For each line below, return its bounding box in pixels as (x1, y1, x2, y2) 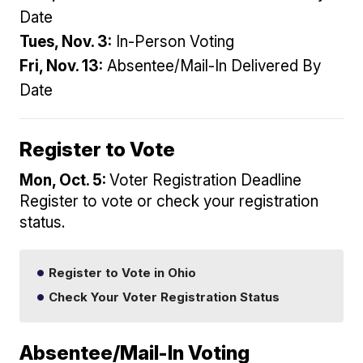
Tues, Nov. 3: (19, 32, 113, 51)
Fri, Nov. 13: (19, 56, 104, 75)
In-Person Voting (112, 32, 235, 51)
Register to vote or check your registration (19, 191, 319, 211)
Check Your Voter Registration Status (45, 288, 280, 305)
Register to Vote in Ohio (45, 264, 197, 280)
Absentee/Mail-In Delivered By (103, 56, 322, 75)
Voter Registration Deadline (109, 170, 302, 190)
